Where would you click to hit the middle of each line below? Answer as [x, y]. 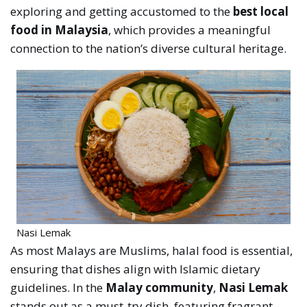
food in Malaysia [60, 29]
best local [261, 11]
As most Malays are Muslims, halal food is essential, [152, 250]
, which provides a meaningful [190, 29]
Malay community [158, 287]
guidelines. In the [57, 287]
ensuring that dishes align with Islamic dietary [136, 269]
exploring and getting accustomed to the [122, 11]
